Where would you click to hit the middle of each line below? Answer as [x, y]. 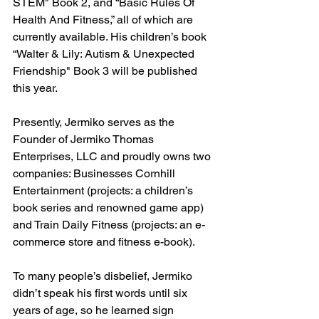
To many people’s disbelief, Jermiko [104, 276]
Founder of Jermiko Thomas [85, 139]
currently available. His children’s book [111, 37]
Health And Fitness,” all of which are [104, 20]
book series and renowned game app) [110, 208]
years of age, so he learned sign [95, 310]
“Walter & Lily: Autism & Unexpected [105, 54]
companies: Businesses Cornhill [95, 173]
